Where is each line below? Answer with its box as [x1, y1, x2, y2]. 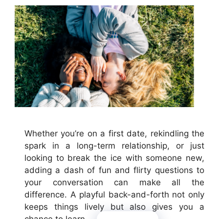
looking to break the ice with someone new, [24, 153, 204, 163]
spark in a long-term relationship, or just [24, 140, 204, 151]
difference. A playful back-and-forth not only [24, 189, 204, 199]
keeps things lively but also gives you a [24, 201, 204, 212]
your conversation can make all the [24, 177, 204, 187]
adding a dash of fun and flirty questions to [24, 165, 204, 175]
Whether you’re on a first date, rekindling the [24, 128, 204, 138]
